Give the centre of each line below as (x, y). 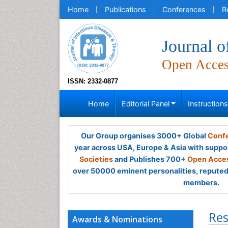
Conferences (184, 9)
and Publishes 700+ (150, 159)
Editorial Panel (145, 104)
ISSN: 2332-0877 (93, 81)
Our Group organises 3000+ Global (144, 136)
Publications (125, 9)
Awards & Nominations (117, 219)
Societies (96, 159)
